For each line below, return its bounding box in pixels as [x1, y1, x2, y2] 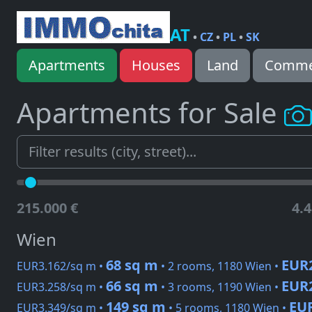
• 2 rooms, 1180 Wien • [158, 258, 281, 274]
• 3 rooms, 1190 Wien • [158, 279, 281, 295]
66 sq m [106, 276, 158, 296]
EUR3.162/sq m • [17, 258, 106, 274]
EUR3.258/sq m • [17, 279, 106, 295]
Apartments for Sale [17, 93, 284, 132]
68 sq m [106, 256, 158, 275]
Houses [132, 56, 180, 75]
